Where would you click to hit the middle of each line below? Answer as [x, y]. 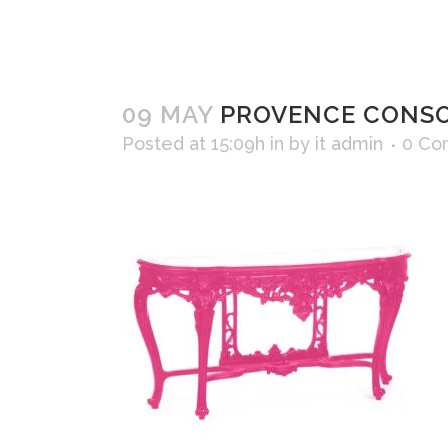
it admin [349, 143]
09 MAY [167, 114]
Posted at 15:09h [193, 143]
